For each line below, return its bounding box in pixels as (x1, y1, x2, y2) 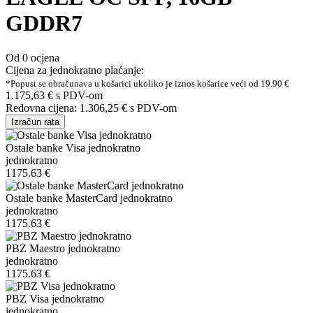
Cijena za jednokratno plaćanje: (6, 64, 144, 76)
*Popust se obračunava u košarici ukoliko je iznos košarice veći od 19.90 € (6, 78, 289, 89)
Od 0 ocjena (6, 51, 59, 64)
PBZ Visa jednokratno (6, 292, 104, 305)
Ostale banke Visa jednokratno (6, 141, 140, 154)
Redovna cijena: (6, 101, 80, 114)
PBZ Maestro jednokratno (6, 242, 120, 254)
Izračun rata (11, 116, 59, 127)
